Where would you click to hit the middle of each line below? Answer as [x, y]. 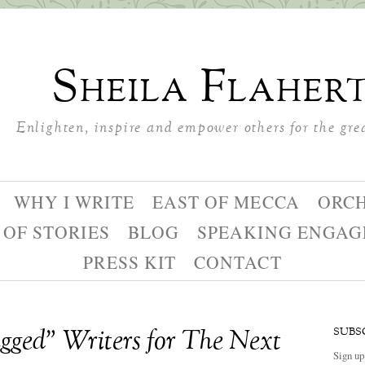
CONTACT [238, 262]
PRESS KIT [130, 262]
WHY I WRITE [74, 202]
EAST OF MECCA [226, 202]
